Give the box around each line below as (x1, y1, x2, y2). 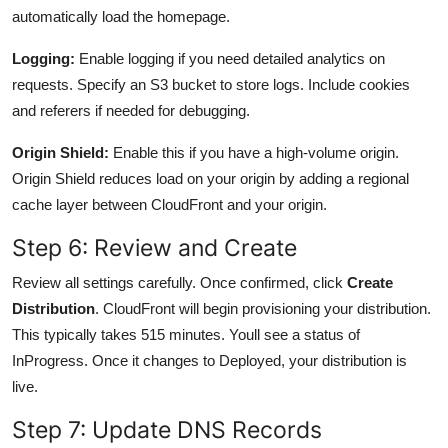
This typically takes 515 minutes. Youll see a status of (12, 325, 360, 343)
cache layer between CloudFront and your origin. (12, 195, 327, 213)
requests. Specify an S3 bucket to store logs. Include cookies (12, 75, 410, 93)
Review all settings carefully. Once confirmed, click (12, 273, 347, 291)
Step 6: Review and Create (12, 232, 297, 262)
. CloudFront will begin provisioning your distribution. (95, 299, 431, 317)
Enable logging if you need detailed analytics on (75, 49, 385, 67)
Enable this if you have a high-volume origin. (109, 143, 399, 161)
